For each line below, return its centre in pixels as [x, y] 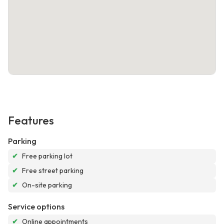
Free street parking [53, 171]
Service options [36, 207]
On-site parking [47, 185]
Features [31, 121]
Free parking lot [47, 156]
